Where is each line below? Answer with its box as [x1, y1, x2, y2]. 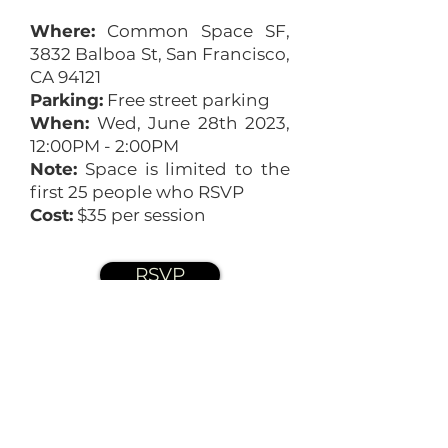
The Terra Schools [26, 355, 235, 390]
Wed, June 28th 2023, [89, 113, 290, 133]
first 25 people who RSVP [30, 182, 244, 202]
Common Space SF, [95, 21, 290, 41]
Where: [30, 21, 95, 41]
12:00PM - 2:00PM [30, 136, 179, 156]
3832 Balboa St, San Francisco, [30, 44, 290, 64]
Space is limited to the [77, 159, 290, 179]
